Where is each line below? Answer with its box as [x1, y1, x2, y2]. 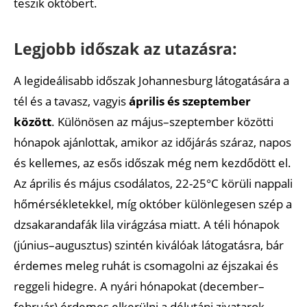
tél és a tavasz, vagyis [14, 93, 129, 109]
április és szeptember [129, 93, 251, 109]
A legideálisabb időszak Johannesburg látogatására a [14, 72, 289, 88]
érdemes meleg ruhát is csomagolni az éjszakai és [14, 257, 278, 273]
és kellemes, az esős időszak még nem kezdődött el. [14, 154, 291, 171]
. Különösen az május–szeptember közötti [51, 113, 273, 130]
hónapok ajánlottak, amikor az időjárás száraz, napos [14, 134, 291, 150]
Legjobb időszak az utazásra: [14, 37, 237, 60]
